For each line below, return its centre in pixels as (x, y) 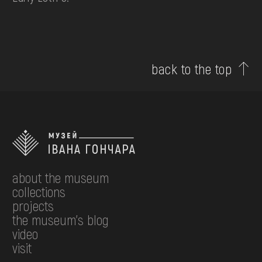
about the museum (61, 178)
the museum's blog (61, 220)
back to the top (192, 69)
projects (33, 206)
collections (39, 192)
